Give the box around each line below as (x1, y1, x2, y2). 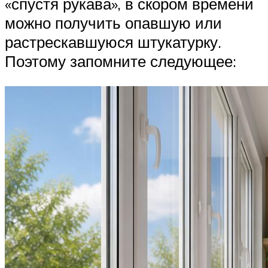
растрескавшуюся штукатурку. (5, 32, 221, 51)
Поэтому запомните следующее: (5, 51, 236, 71)
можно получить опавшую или (5, 13, 222, 32)
